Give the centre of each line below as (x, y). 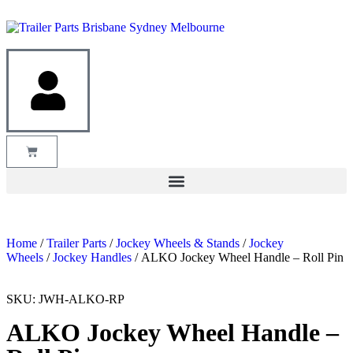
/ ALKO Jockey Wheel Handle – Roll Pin (238, 257)
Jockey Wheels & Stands (178, 243)
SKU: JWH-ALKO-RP (65, 299)
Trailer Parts (76, 243)
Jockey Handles (92, 257)
